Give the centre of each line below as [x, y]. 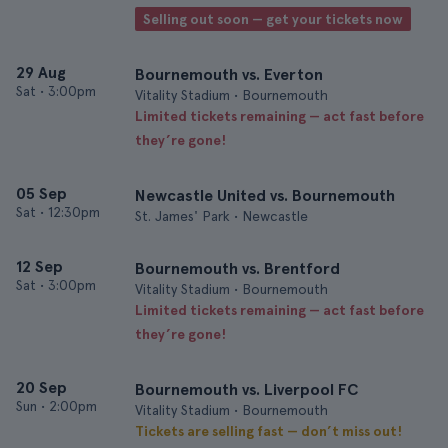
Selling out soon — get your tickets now [273, 19]
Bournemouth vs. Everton [229, 74]
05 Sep [41, 193]
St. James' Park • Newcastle [221, 216]
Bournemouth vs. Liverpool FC [246, 389]
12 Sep [39, 266]
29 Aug [41, 72]
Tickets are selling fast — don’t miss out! [268, 431]
